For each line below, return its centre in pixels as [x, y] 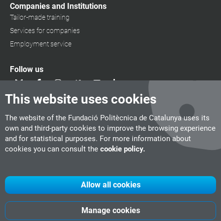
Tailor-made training [40, 17]
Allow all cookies [110, 185]
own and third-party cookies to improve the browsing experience [110, 128]
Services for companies [45, 31]
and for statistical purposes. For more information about [98, 139]
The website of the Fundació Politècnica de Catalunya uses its [107, 118]
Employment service [41, 44]
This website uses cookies [81, 99]
